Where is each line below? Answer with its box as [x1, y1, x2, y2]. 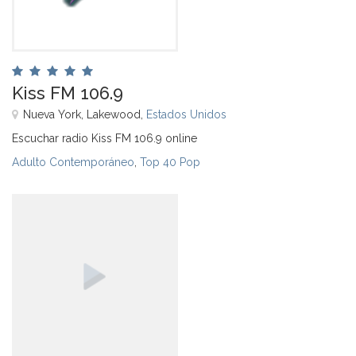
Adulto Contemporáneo [12, 155, 134, 168]
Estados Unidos [146, 107, 226, 121]
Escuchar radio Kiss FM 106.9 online [12, 131, 197, 145]
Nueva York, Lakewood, [23, 107, 146, 121]
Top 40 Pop [140, 155, 200, 168]
